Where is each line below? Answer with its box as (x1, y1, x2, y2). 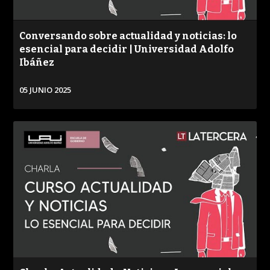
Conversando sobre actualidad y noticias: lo (19, 30, 237, 42)
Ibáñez (19, 56, 55, 68)
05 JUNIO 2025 (19, 84, 72, 95)
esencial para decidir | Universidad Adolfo (19, 43, 234, 55)
